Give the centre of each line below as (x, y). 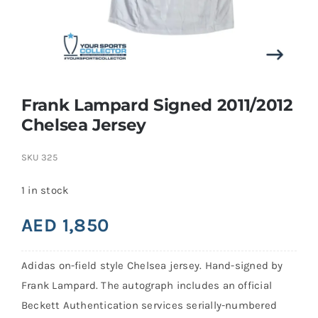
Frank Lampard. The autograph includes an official (147, 285)
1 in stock (45, 190)
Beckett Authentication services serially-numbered (149, 305)
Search (39, 17)
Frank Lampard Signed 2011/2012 (157, 104)
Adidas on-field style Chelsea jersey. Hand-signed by (152, 265)
